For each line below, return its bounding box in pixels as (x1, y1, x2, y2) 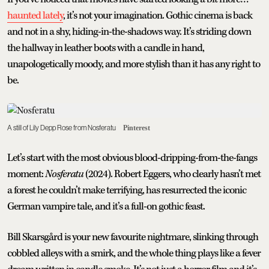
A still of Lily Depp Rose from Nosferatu (7, 123, 116, 132)
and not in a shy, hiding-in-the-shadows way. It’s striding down (7, 25, 251, 38)
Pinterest (123, 123, 150, 132)
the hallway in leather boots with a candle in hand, (7, 41, 204, 55)
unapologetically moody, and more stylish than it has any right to (7, 57, 260, 71)
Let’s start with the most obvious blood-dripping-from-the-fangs (7, 151, 257, 165)
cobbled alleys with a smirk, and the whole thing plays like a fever (7, 246, 261, 260)
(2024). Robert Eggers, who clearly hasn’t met (83, 167, 261, 181)
